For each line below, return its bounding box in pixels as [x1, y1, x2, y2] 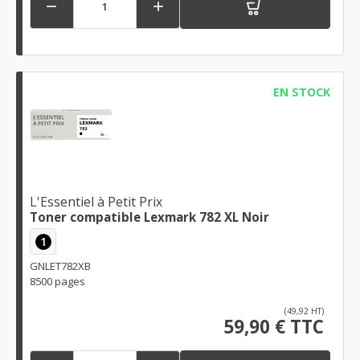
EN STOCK [272, 84, 330, 100]
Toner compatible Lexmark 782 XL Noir [30, 209, 269, 226]
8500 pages [30, 274, 85, 289]
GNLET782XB [30, 259, 91, 274]
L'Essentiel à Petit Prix [30, 193, 162, 211]
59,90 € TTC [223, 314, 324, 340]
